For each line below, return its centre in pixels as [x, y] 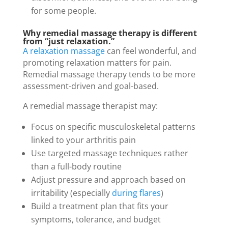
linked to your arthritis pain [83, 140]
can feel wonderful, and [150, 51]
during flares [136, 193]
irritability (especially [71, 193]
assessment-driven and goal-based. [91, 86]
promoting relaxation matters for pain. [97, 62]
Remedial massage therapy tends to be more [109, 74]
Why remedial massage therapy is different [110, 33]
